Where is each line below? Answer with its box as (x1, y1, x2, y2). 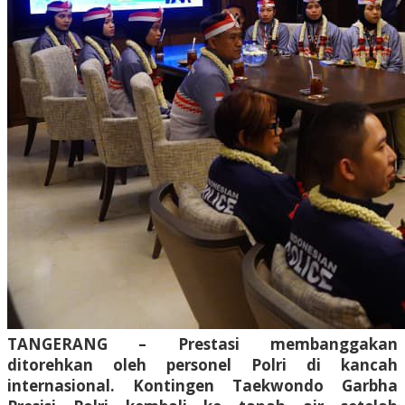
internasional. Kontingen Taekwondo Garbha (7, 374, 398, 396)
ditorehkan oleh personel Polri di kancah (7, 353, 398, 375)
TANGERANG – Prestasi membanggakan (7, 333, 398, 354)
